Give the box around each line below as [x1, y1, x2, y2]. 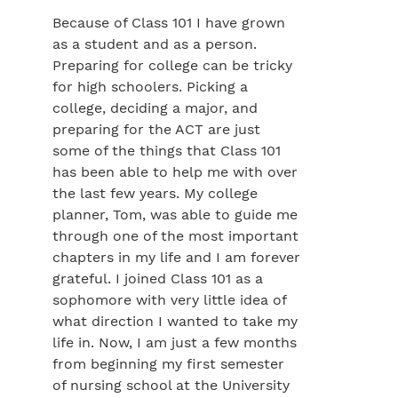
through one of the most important [52, 227, 298, 244]
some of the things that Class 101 [52, 142, 281, 159]
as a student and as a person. [52, 36, 257, 52]
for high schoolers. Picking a [52, 78, 248, 95]
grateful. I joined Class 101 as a [52, 270, 263, 287]
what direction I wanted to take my [52, 313, 298, 330]
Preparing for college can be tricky [52, 57, 292, 74]
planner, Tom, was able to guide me [52, 206, 298, 223]
